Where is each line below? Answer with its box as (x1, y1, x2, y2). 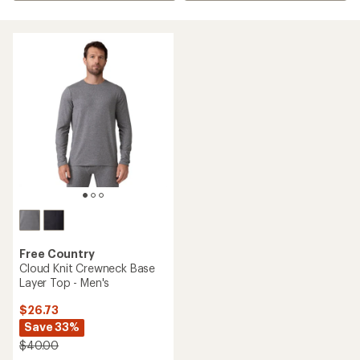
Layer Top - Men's (19, 276, 110, 289)
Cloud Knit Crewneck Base (19, 261, 156, 275)
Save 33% (24, 320, 80, 333)
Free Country (19, 247, 96, 260)
